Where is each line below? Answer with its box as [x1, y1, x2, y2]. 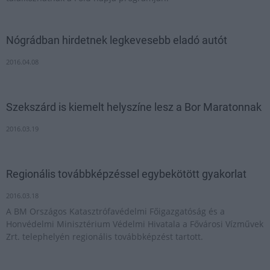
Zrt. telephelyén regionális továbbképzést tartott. [6, 231, 203, 242]
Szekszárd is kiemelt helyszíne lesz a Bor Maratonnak [6, 101, 262, 113]
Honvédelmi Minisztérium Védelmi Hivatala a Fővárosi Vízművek [6, 218, 263, 230]
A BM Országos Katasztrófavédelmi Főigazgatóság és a [6, 206, 225, 217]
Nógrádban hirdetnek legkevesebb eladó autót [6, 34, 227, 46]
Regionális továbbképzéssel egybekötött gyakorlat [6, 168, 246, 180]
